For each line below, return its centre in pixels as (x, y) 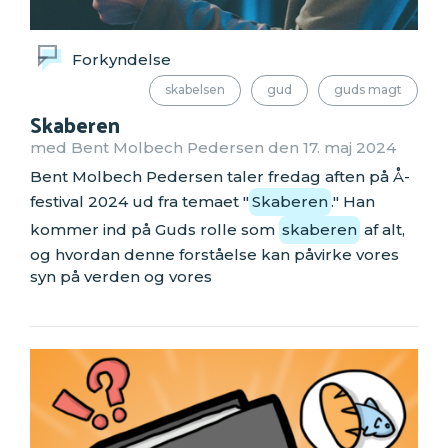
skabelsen (195, 90)
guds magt (368, 90)
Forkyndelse (121, 59)
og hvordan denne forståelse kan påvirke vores (214, 255)
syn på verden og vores (121, 277)
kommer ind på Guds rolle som (154, 230)
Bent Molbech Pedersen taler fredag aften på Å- (220, 177)
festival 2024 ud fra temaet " (139, 202)
